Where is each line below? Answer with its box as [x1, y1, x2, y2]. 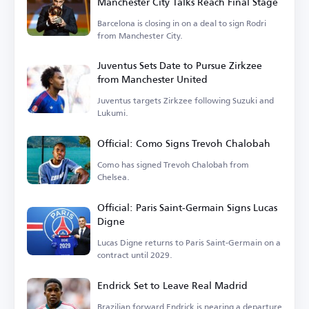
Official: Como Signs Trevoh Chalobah [97, 134, 270, 153]
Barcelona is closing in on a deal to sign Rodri [97, 15, 266, 32]
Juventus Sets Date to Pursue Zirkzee [97, 56, 262, 75]
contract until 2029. [97, 247, 172, 263]
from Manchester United [97, 70, 208, 89]
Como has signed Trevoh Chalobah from [97, 157, 249, 173]
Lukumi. [97, 105, 128, 121]
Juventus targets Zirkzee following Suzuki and [97, 92, 274, 109]
